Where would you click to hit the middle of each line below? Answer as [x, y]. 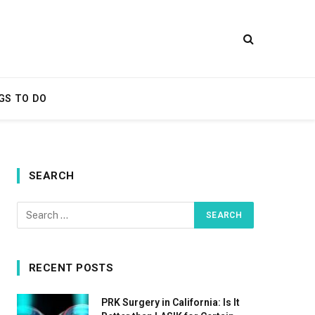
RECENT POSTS [71, 268]
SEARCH [52, 176]
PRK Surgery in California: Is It [171, 302]
